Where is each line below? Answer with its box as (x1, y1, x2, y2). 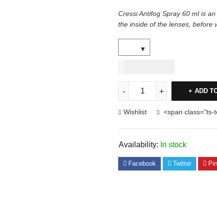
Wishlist (124, 108, 147, 116)
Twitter (173, 160, 191, 167)
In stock (160, 140, 186, 149)
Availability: (119, 140, 158, 149)
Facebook (128, 160, 156, 167)
